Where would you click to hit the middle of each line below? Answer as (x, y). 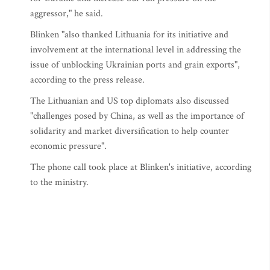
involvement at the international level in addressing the (136, 50)
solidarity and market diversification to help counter (130, 131)
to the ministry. (62, 182)
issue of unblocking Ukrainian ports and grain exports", (135, 65)
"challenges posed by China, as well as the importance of (137, 116)
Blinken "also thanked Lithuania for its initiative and (129, 35)
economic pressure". (68, 146)
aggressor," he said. (68, 14)
